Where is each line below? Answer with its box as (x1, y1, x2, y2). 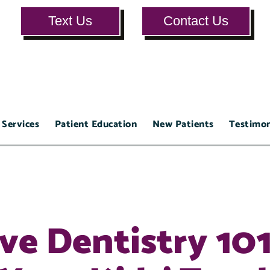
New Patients (152, 116, 214, 133)
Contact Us (163, 13, 228, 28)
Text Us (48, 13, 92, 28)
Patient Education (54, 116, 137, 133)
